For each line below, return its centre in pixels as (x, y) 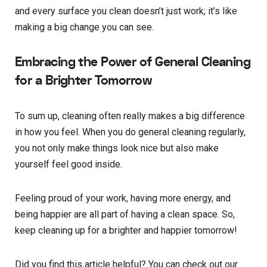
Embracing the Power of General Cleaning (133, 62)
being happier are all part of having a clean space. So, (125, 215)
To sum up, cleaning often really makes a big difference (130, 116)
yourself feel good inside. (69, 164)
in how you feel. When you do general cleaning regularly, (130, 132)
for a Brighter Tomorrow (83, 81)
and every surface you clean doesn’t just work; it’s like (126, 11)
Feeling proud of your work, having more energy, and (123, 198)
